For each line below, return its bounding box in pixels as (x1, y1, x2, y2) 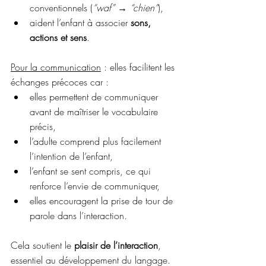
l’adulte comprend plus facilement (30, 135, 164, 148)
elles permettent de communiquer (30, 90, 161, 103)
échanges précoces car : (11, 75, 109, 88)
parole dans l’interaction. (30, 209, 127, 222)
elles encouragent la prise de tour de (30, 194, 176, 207)
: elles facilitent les (101, 61, 178, 74)
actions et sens (30, 31, 87, 44)
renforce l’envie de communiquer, (30, 179, 160, 192)
